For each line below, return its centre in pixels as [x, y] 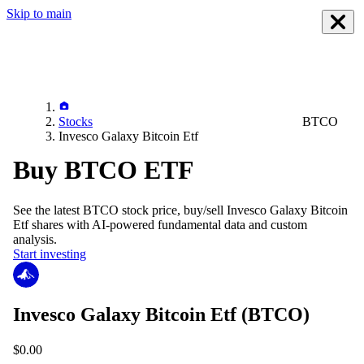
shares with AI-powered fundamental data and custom [168, 224]
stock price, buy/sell [171, 210]
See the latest [48, 210]
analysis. [35, 239]
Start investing [50, 253]
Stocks [76, 121]
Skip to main [39, 13]
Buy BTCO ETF [104, 170]
